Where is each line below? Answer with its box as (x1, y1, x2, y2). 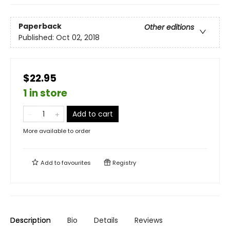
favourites (62, 159, 91, 167)
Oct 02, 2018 (56, 32, 100, 43)
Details (94, 215, 118, 226)
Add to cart (72, 109, 113, 120)
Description (10, 215, 51, 226)
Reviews (135, 215, 163, 226)
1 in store (23, 86, 67, 101)
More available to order (23, 127, 90, 136)
